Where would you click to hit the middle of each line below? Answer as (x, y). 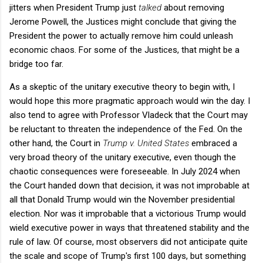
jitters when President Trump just (74, 7)
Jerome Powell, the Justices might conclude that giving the (123, 21)
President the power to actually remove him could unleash (121, 36)
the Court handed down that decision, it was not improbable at (129, 185)
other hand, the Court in (56, 143)
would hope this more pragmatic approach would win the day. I (130, 101)
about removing (193, 7)
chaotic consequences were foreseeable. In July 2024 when (125, 171)
